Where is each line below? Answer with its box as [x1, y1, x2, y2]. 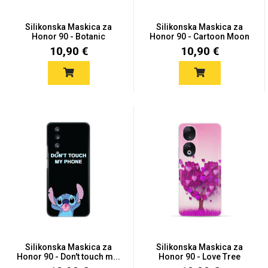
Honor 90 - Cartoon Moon [150, 32, 249, 41]
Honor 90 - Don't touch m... [17, 252, 120, 261]
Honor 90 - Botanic [32, 32, 105, 41]
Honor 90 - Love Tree [159, 252, 240, 261]
